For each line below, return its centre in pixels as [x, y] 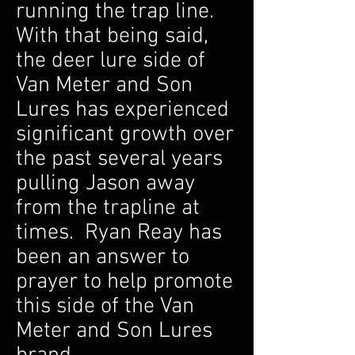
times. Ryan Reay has [119, 233]
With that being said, [112, 36]
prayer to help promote [124, 282]
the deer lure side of [111, 61]
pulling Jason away [105, 184]
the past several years [119, 159]
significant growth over [125, 135]
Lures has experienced [122, 110]
